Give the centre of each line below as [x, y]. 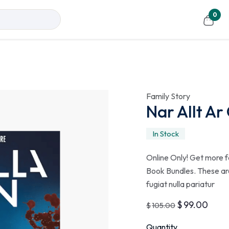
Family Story [168, 96]
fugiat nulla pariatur [180, 184]
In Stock [166, 134]
